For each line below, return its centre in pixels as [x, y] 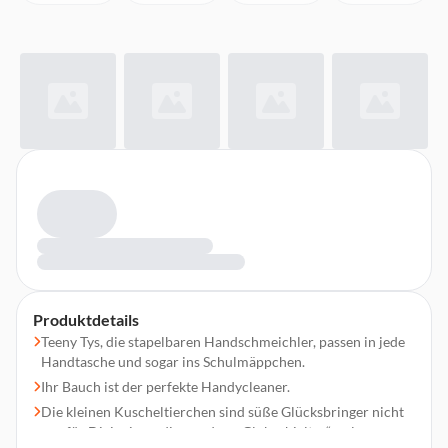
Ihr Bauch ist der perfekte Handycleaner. [165, 386]
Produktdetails [86, 319]
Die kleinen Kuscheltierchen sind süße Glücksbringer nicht [222, 411]
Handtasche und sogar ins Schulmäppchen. [173, 361]
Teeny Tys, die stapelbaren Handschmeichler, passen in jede [223, 341]
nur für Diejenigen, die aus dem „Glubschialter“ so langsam [221, 431]
